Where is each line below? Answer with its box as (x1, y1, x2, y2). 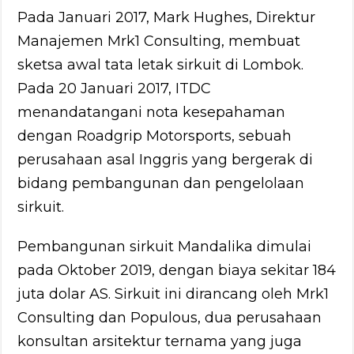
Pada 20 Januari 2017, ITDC (17, 79, 212, 97)
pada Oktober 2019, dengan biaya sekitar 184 (17, 261, 337, 279)
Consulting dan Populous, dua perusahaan (17, 308, 322, 326)
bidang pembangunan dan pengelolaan (17, 174, 305, 192)
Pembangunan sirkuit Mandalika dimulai (17, 237, 312, 255)
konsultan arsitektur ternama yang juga (17, 332, 303, 350)
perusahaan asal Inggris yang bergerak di (17, 150, 314, 168)
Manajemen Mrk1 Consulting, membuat (17, 32, 301, 50)
